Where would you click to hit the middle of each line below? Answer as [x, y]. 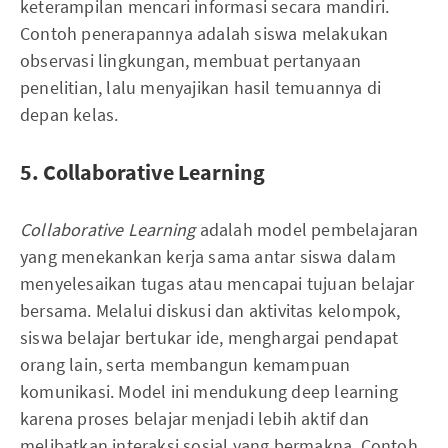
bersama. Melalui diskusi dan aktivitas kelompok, [210, 311]
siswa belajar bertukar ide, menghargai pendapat [209, 338]
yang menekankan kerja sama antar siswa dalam [208, 257]
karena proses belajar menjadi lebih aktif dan [195, 419]
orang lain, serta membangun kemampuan [185, 365]
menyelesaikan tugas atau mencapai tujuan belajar [217, 284]
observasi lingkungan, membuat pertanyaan [191, 61]
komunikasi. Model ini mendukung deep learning [209, 392]
